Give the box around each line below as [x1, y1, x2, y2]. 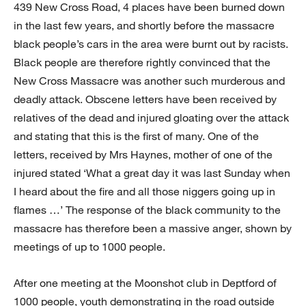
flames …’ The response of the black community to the [14, 203, 281, 217]
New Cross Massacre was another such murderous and [14, 74, 285, 88]
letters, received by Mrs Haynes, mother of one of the [14, 148, 273, 162]
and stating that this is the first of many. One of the [14, 129, 259, 143]
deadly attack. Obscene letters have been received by [14, 92, 277, 107]
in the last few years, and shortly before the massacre [14, 18, 275, 33]
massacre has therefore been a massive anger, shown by [14, 221, 292, 236]
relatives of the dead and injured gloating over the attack [14, 111, 289, 125]
